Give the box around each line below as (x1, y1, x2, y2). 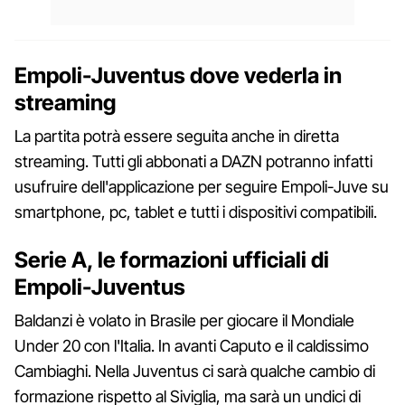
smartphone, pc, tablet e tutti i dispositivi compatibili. (14, 202, 377, 221)
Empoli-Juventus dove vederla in (14, 61, 342, 89)
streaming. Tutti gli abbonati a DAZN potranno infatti (14, 151, 372, 171)
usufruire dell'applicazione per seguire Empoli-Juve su (14, 176, 389, 196)
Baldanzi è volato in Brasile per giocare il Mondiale (14, 310, 354, 330)
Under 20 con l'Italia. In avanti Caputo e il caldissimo (14, 335, 369, 355)
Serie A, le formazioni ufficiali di (14, 246, 329, 273)
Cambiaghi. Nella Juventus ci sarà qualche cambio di (14, 361, 375, 381)
